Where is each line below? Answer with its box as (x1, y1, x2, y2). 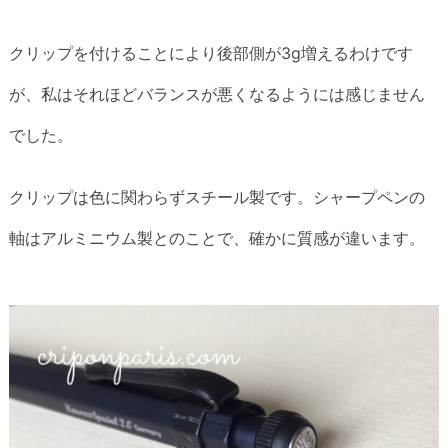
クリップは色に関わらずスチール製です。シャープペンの (9, 187, 425, 207)
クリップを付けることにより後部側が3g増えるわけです (9, 43, 413, 64)
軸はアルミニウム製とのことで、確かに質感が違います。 (9, 228, 425, 248)
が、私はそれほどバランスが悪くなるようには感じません (9, 84, 425, 105)
